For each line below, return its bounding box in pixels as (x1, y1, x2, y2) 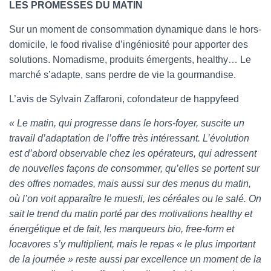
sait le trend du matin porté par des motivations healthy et (9, 209, 252, 219)
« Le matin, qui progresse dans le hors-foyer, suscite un (9, 118, 244, 128)
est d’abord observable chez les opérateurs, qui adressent (9, 148, 256, 158)
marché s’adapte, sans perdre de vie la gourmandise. (9, 70, 236, 80)
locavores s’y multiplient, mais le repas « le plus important (9, 239, 255, 249)
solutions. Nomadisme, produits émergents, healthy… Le (9, 54, 251, 65)
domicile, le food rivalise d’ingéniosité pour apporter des (9, 39, 248, 50)
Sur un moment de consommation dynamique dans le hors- (9, 24, 261, 34)
